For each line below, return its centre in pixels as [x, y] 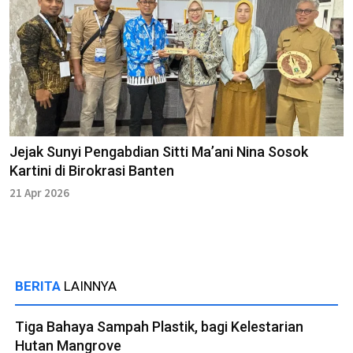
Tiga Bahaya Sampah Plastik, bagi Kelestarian [159, 327]
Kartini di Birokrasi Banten [92, 171]
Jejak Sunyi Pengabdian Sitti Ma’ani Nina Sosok [159, 152]
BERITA [39, 286]
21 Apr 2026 [39, 193]
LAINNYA [90, 286]
